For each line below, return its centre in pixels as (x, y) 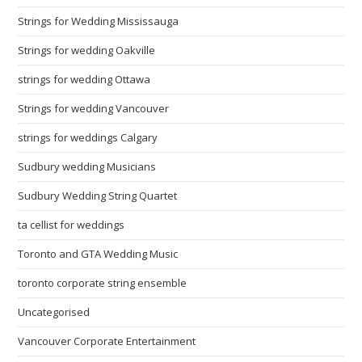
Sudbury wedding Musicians (87, 166)
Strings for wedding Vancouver (94, 108)
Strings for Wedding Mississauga (99, 21)
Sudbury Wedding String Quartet (98, 195)
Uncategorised (54, 311)
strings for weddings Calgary (88, 137)
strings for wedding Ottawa (84, 79)
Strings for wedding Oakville (87, 50)
